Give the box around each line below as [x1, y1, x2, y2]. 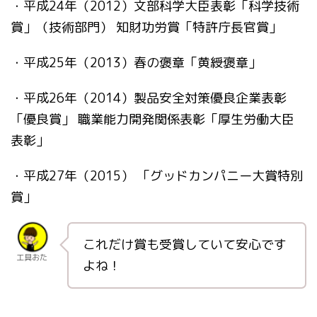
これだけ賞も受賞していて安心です [83, 236, 287, 254]
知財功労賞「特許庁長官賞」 [113, 18, 282, 37]
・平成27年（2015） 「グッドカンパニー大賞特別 [11, 167, 303, 185]
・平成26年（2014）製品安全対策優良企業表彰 [11, 89, 287, 108]
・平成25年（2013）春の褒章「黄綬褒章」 [11, 54, 274, 72]
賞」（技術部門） [11, 18, 113, 37]
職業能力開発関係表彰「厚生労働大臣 [78, 110, 294, 129]
